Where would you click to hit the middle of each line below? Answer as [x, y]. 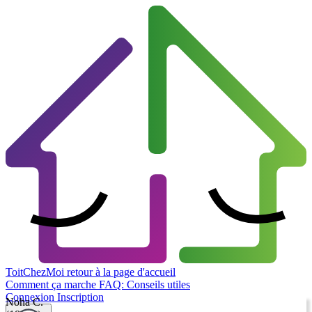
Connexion [31, 297]
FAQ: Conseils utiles [145, 285]
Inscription [80, 297]
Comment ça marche [52, 285]
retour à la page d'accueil [121, 272]
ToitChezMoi [35, 272]
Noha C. [24, 302]
